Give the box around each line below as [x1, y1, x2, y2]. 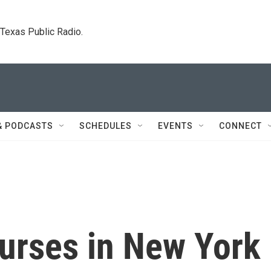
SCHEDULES [79, 121, 132, 131]
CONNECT [219, 121, 262, 131]
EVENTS [158, 121, 193, 131]
